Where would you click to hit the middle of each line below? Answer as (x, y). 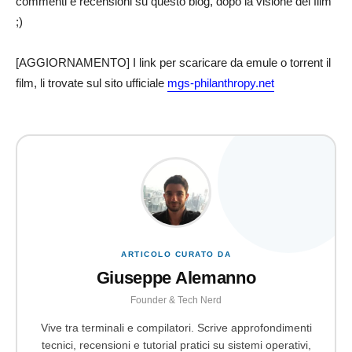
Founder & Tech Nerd (176, 301)
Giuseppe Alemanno (176, 278)
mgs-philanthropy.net (221, 82)
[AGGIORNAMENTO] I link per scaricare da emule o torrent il (173, 62)
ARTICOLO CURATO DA (176, 255)
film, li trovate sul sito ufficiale (92, 82)
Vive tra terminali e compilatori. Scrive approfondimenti (176, 328)
